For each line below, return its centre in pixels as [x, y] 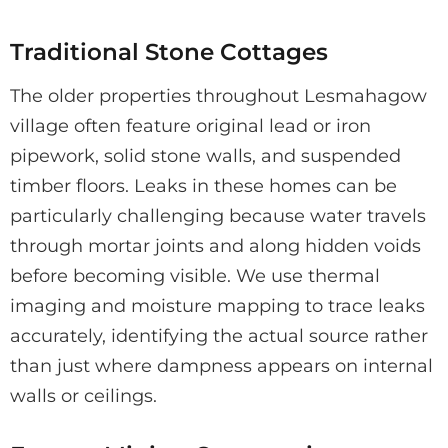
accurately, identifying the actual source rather [219, 335]
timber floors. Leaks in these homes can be [203, 185]
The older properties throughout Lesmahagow [218, 95]
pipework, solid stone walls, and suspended [205, 155]
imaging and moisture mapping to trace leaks [217, 305]
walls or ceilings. [83, 395]
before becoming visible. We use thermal [195, 275]
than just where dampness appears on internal [221, 365]
